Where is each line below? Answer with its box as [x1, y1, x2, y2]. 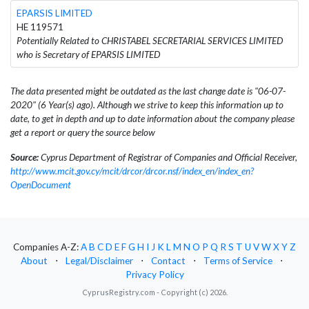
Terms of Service [203, 255, 272, 267]
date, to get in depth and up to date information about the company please [10, 112, 295, 124]
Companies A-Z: [13, 241, 81, 253]
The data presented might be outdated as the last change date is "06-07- [10, 85, 286, 97]
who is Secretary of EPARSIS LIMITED [17, 48, 160, 60]
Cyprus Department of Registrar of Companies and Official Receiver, [39, 151, 297, 163]
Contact [151, 255, 186, 267]
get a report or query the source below [10, 126, 155, 138]
